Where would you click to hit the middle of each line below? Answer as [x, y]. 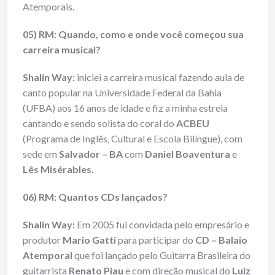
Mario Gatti [89, 240]
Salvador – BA [91, 154]
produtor [43, 240]
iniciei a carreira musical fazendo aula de [160, 77]
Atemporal [48, 255]
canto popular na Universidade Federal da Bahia [122, 93]
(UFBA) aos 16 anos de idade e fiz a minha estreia [125, 108]
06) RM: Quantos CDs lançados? [95, 197]
